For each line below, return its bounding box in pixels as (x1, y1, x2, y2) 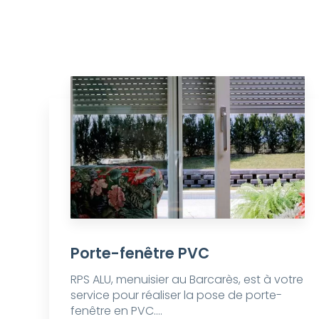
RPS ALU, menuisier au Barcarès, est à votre (70, 271, 303, 288)
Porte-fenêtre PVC (70, 242, 209, 263)
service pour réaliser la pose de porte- (70, 286, 282, 303)
